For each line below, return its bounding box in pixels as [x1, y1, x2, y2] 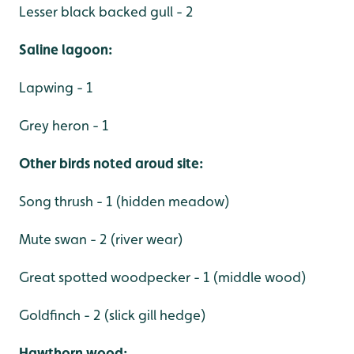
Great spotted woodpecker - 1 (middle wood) [19, 268, 307, 285]
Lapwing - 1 [19, 78, 92, 96]
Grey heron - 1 [19, 116, 108, 134]
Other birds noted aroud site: [19, 154, 203, 171]
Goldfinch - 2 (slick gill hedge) [19, 306, 206, 323]
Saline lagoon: [19, 40, 112, 58]
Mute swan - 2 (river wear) [19, 230, 183, 247]
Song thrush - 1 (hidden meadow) [19, 192, 230, 209]
